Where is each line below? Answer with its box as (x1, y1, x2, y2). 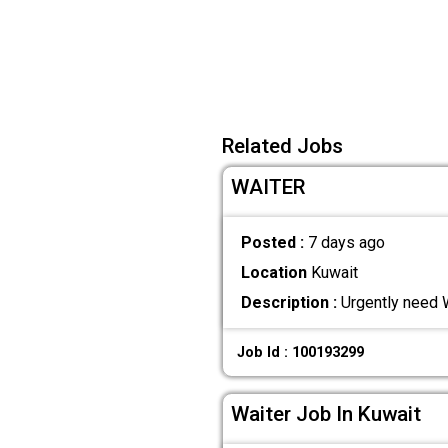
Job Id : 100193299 (237, 343, 365, 361)
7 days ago (307, 232, 385, 252)
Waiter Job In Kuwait (231, 402, 421, 427)
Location (240, 263, 307, 283)
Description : (240, 293, 337, 313)
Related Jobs (222, 134, 343, 159)
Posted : (240, 232, 308, 252)
